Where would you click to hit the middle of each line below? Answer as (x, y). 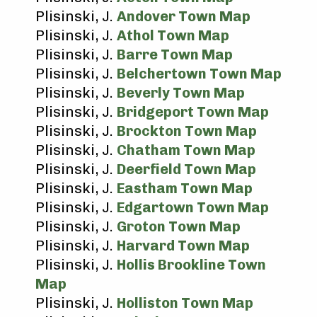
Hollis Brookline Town (191, 265)
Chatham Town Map (186, 150)
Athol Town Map (173, 35)
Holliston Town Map (185, 303)
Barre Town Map (175, 54)
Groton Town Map (179, 226)
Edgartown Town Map (193, 207)
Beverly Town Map (181, 93)
